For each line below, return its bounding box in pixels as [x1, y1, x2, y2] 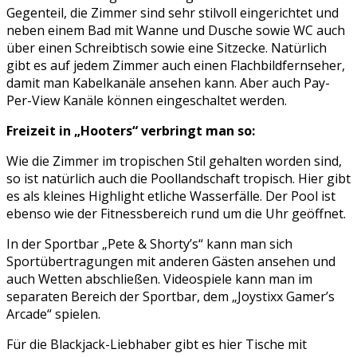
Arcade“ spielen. [6, 304, 100, 323]
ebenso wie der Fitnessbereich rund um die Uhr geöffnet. [6, 204, 346, 222]
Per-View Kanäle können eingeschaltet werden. [6, 91, 287, 109]
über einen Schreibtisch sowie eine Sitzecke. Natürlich [6, 38, 327, 57]
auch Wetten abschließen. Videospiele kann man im [6, 269, 312, 288]
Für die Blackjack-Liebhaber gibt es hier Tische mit [6, 335, 307, 353]
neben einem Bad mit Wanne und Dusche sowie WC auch [6, 21, 345, 39]
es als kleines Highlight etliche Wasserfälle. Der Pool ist [6, 186, 335, 205]
